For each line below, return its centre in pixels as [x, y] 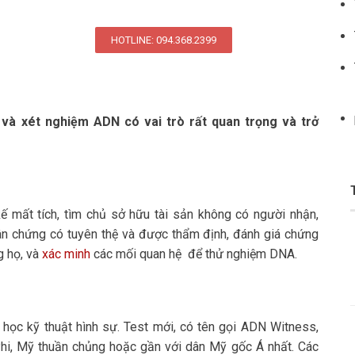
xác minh [66, 254]
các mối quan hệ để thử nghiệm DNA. [194, 254]
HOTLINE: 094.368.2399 [164, 40]
